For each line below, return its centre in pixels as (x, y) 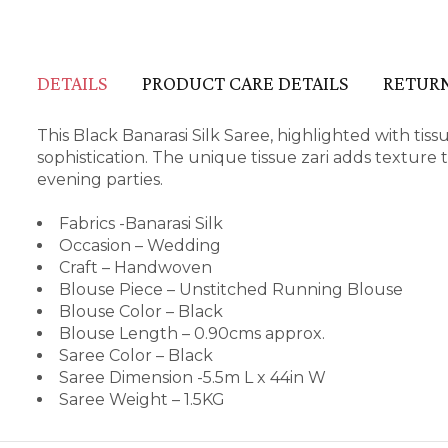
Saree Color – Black (136, 355)
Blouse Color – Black (141, 311)
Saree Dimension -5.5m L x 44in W (192, 377)
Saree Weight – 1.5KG (142, 399)
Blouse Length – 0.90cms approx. (192, 333)
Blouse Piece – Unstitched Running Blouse (231, 289)
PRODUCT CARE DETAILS (245, 83)
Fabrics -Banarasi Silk (141, 223)
